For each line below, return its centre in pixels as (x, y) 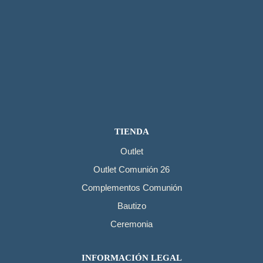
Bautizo (131, 206)
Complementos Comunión (131, 188)
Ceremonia (131, 224)
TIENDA (131, 132)
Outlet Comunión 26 (131, 170)
